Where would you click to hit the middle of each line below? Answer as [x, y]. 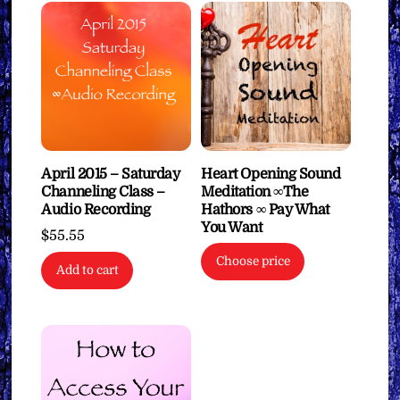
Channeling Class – [103, 192]
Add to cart [87, 271]
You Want [232, 228]
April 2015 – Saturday [111, 175]
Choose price [253, 261]
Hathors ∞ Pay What [265, 210]
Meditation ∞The [255, 192]
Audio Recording [96, 210]
